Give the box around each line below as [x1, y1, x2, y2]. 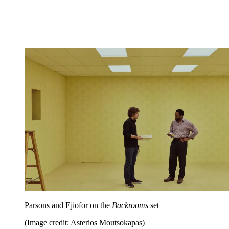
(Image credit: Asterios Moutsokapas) [25, 218, 145, 227]
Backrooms [112, 200, 148, 210]
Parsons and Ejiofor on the [25, 200, 112, 210]
